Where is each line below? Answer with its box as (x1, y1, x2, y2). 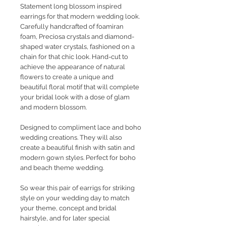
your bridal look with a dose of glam (20, 93, 130, 101)
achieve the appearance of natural (20, 63, 125, 71)
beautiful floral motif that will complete (20, 83, 139, 91)
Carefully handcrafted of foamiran (20, 23, 124, 31)
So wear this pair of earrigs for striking (20, 184, 135, 192)
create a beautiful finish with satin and (20, 144, 135, 152)
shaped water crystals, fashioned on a (20, 43, 135, 51)
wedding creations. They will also (20, 134, 122, 142)
